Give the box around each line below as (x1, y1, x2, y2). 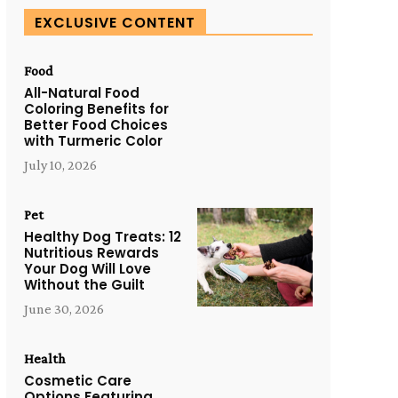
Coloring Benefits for (23, 99, 169, 118)
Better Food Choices (23, 115, 168, 134)
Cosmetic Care (23, 371, 131, 390)
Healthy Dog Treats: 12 (23, 227, 181, 246)
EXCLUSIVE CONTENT (34, 12, 195, 33)
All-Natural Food (23, 84, 139, 102)
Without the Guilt (23, 275, 145, 294)
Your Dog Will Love (23, 259, 151, 278)
